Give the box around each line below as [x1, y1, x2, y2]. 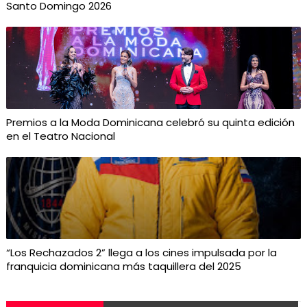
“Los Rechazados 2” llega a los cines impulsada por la [5, 245, 277, 260]
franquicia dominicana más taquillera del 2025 [5, 259, 241, 273]
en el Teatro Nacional [5, 129, 115, 143]
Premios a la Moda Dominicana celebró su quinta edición [5, 115, 295, 130]
